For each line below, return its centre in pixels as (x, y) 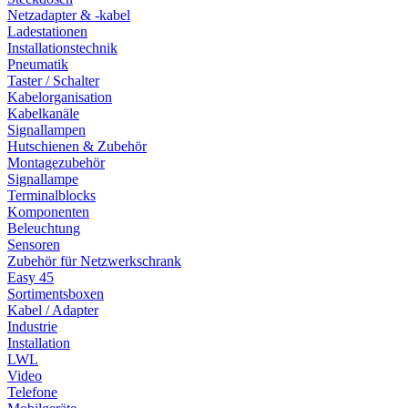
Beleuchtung (44, 228)
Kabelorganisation (60, 97)
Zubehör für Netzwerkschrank (94, 260)
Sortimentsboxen (56, 293)
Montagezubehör (56, 162)
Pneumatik (38, 64)
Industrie (32, 326)
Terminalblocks (51, 195)
